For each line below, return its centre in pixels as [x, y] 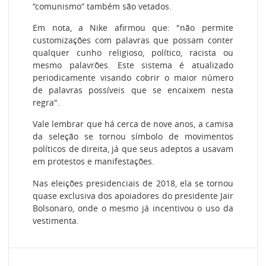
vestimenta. [56, 220]
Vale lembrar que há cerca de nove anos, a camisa [133, 124]
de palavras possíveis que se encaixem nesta [133, 90]
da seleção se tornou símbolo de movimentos [133, 137]
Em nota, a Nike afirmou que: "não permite [133, 28]
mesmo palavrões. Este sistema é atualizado [133, 65]
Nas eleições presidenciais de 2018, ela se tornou [133, 183]
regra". [47, 103]
